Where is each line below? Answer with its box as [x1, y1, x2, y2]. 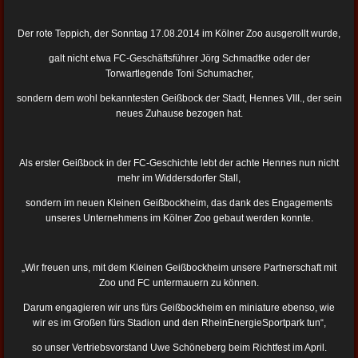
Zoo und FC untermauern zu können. [99, 277, 259, 289]
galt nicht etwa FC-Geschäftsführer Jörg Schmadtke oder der [48, 53, 310, 65]
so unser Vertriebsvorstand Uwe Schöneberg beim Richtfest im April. [31, 342, 327, 354]
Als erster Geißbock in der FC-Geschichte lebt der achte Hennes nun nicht [19, 157, 339, 169]
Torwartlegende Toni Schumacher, [105, 68, 253, 80]
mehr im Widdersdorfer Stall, [117, 173, 241, 185]
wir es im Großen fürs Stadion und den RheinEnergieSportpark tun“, [32, 317, 326, 329]
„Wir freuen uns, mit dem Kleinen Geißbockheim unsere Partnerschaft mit [22, 262, 336, 274]
